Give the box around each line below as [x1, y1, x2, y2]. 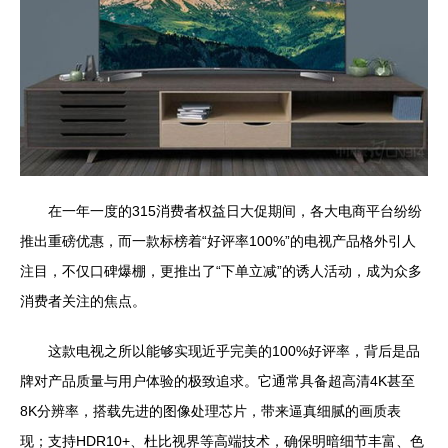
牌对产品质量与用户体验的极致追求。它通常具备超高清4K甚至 [20, 373, 415, 390]
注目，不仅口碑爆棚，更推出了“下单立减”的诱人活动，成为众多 [20, 263, 422, 280]
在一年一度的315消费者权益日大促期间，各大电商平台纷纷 [48, 203, 422, 220]
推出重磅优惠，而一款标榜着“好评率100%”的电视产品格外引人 [20, 233, 416, 250]
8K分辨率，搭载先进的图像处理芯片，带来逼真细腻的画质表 [20, 403, 401, 420]
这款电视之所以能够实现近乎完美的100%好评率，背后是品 [48, 343, 420, 360]
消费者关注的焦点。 [20, 293, 146, 310]
